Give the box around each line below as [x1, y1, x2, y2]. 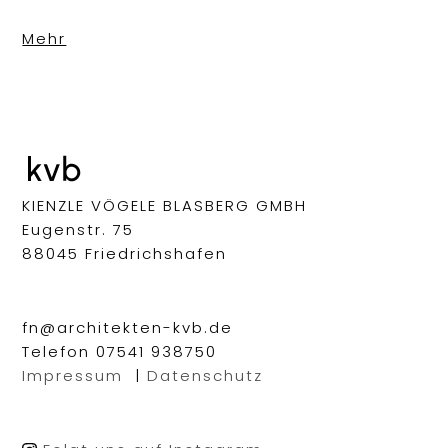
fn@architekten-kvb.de [22, 316, 234, 338]
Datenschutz [147, 364, 264, 386]
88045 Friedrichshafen [22, 242, 228, 264]
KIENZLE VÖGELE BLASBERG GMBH [22, 194, 308, 216]
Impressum [22, 364, 124, 386]
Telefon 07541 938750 [22, 340, 218, 362]
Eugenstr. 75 [22, 218, 135, 240]
